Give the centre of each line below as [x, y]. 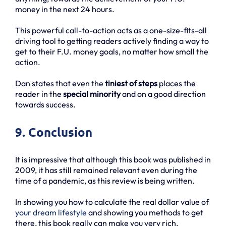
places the [177, 83]
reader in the [39, 94]
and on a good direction [164, 94]
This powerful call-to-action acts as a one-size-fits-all [111, 30]
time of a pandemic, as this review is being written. [105, 180]
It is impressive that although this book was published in [113, 159]
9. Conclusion [54, 132]
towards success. [45, 104]
